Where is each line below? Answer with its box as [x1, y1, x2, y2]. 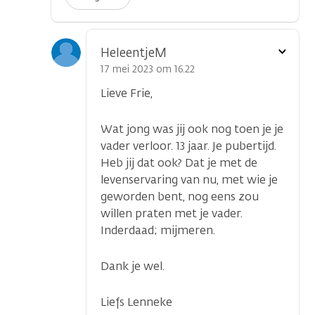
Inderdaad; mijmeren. [101, 223, 215, 238]
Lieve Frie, [101, 86, 153, 101]
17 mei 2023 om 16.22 [101, 63, 195, 77]
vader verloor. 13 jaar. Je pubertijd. [101, 139, 276, 154]
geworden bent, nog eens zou [101, 189, 259, 205]
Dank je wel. [101, 259, 167, 274]
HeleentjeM [101, 45, 167, 61]
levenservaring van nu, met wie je [101, 172, 278, 188]
